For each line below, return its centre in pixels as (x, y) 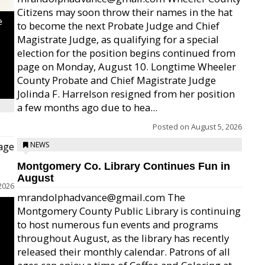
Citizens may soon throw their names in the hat (125, 12)
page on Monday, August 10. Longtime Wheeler (127, 67)
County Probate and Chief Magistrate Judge (117, 80)
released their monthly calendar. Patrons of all (124, 252)
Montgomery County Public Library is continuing (129, 211)
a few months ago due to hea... (87, 107)
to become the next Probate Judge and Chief (118, 26)
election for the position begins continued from (126, 53)
